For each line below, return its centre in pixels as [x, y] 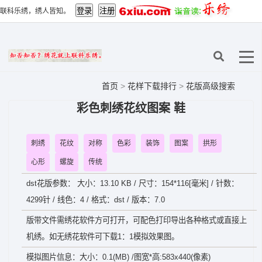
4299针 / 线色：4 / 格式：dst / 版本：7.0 [96, 200]
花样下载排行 [153, 86]
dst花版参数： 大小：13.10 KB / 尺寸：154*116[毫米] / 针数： [132, 183]
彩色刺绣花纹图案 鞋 [131, 108]
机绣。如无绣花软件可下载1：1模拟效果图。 [103, 237]
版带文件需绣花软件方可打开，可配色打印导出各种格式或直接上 [137, 220]
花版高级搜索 [211, 86]
